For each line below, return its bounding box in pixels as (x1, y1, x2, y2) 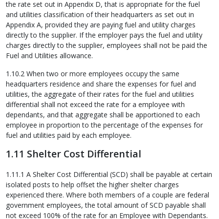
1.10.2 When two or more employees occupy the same (6, 69, 179, 79)
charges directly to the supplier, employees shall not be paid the (6, 41, 207, 50)
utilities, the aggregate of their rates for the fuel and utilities (6, 89, 194, 99)
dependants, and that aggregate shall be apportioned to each (6, 110, 200, 120)
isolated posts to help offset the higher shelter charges (6, 179, 179, 189)
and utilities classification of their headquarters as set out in (6, 10, 194, 20)
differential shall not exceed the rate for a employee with (6, 100, 185, 109)
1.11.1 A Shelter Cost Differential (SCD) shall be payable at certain (6, 169, 212, 179)
